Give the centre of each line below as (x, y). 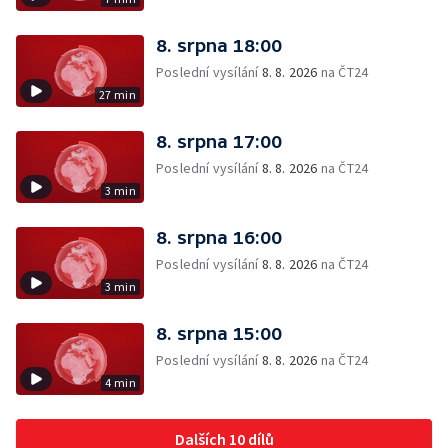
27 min (117, 94)
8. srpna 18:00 (219, 45)
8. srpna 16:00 (219, 237)
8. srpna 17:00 (219, 141)
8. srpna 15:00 (219, 333)
